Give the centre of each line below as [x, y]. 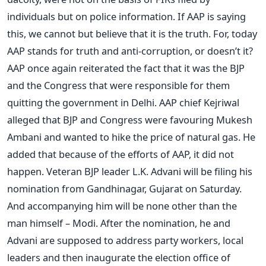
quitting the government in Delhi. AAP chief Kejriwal [123, 102]
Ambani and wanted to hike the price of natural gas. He [131, 137]
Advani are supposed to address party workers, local [125, 240]
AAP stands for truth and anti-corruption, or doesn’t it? [130, 50]
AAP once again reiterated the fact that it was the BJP [126, 68]
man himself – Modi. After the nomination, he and [119, 223]
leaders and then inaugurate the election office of [119, 257]
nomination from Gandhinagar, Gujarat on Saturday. [124, 188]
